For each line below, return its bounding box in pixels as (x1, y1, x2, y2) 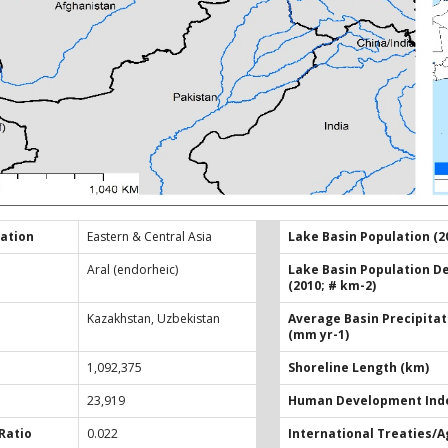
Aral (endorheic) (87, 260, 178, 278)
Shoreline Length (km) (288, 358, 429, 376)
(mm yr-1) (288, 325, 349, 343)
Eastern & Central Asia (87, 227, 212, 245)
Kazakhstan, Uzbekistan (87, 309, 220, 327)
